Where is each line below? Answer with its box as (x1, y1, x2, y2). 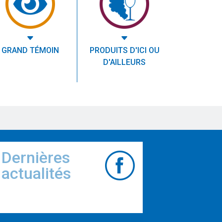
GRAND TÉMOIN (1, 46, 59, 55)
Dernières (1, 148, 70, 167)
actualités (1, 164, 71, 183)
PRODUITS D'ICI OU (89, 46, 160, 55)
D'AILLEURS (103, 57, 146, 67)
